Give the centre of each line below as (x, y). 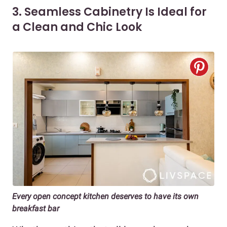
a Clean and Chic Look (77, 27)
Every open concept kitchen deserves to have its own (105, 196)
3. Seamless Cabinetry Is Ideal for (109, 12)
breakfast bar (36, 208)
